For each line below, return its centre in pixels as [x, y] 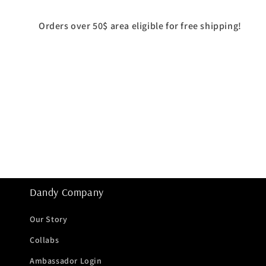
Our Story [49, 219]
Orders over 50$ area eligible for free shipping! [140, 26]
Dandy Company [67, 192]
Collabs [45, 240]
